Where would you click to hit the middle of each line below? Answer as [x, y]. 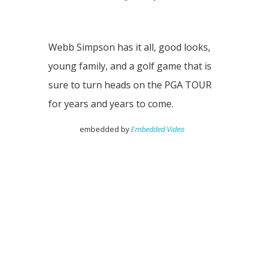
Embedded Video [158, 129]
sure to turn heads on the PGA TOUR [130, 85]
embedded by [105, 129]
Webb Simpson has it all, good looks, [129, 47]
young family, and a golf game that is [130, 66]
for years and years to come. [111, 104]
